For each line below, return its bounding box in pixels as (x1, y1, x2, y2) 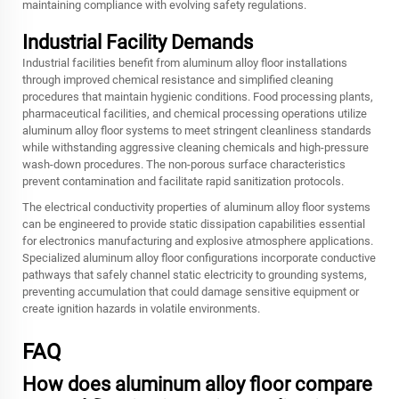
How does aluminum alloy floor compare (22, 373, 372, 395)
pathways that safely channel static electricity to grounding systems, (22, 268, 367, 281)
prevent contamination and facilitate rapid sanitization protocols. (22, 175, 344, 188)
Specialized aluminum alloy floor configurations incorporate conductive (22, 251, 376, 265)
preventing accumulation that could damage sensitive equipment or (22, 285, 359, 298)
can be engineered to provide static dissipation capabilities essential (22, 217, 365, 231)
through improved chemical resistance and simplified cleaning (22, 73, 333, 86)
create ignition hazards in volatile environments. (22, 302, 260, 315)
